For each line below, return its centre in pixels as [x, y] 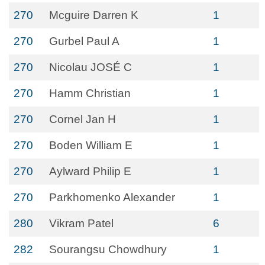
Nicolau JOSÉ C [91, 67]
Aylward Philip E [90, 171]
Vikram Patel [81, 223]
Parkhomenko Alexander [112, 197]
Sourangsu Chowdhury [108, 249]
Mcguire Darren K [94, 15]
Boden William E [91, 145]
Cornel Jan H [83, 119]
